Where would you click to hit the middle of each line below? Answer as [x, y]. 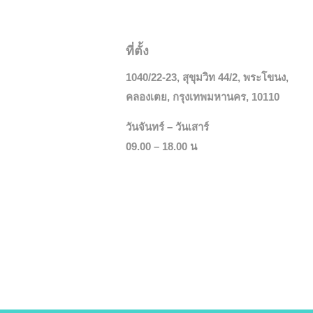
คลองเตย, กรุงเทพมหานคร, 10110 [203, 96]
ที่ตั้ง [137, 51]
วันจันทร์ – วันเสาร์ [167, 126]
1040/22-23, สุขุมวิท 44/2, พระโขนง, [207, 77]
